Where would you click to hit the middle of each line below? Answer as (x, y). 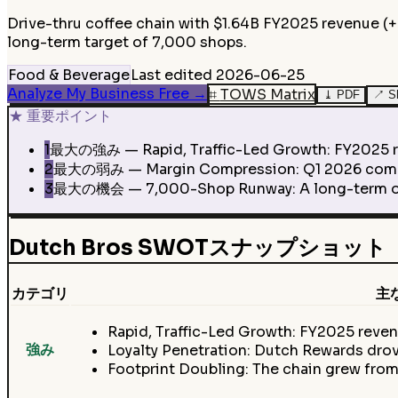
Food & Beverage (69, 76)
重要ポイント (69, 116)
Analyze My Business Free (98, 94)
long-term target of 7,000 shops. (127, 43)
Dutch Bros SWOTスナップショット (197, 248)
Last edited (171, 76)
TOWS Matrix (267, 94)
